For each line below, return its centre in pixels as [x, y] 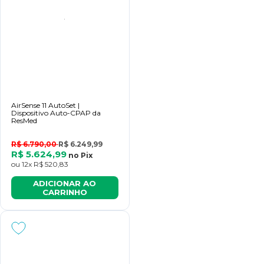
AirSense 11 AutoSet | [45, 105]
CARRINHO [65, 192]
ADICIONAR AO [65, 183]
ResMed [24, 121]
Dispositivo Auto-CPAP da [56, 113]
